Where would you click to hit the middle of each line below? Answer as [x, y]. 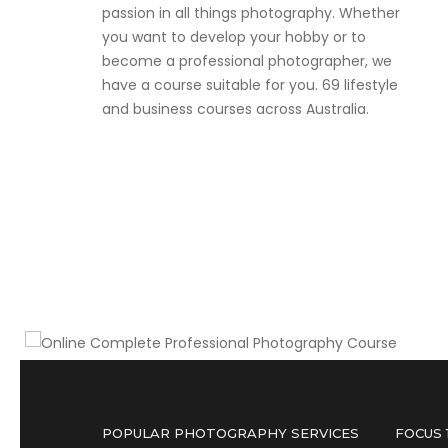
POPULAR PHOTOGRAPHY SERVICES [230, 432]
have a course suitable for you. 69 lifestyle [250, 85]
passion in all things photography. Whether [251, 13]
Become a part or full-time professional [224, 165]
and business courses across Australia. [235, 109]
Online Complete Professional [244, 248]
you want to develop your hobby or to [234, 37]
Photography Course [194, 274]
